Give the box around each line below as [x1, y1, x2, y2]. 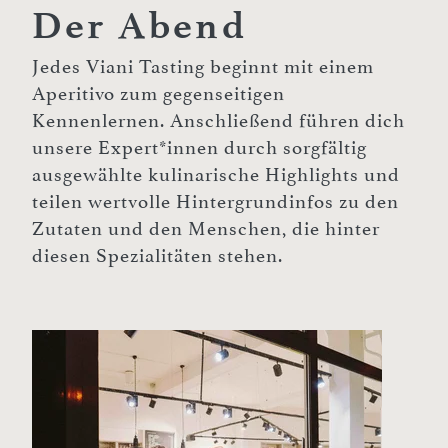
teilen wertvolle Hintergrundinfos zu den [32, 191, 399, 214]
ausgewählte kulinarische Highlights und [32, 164, 400, 187]
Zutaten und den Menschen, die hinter [32, 218, 380, 241]
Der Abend [32, 3, 247, 49]
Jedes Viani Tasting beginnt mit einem [32, 56, 374, 79]
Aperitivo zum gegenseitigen [32, 83, 285, 106]
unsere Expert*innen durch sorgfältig [32, 137, 367, 160]
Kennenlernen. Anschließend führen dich [32, 110, 405, 133]
